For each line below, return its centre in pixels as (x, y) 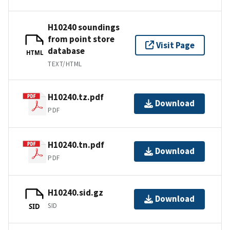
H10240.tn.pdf (76, 145)
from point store (81, 39)
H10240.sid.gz (75, 193)
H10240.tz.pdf (76, 97)
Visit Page (175, 45)
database (66, 51)
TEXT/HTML (65, 64)
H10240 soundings (84, 27)
